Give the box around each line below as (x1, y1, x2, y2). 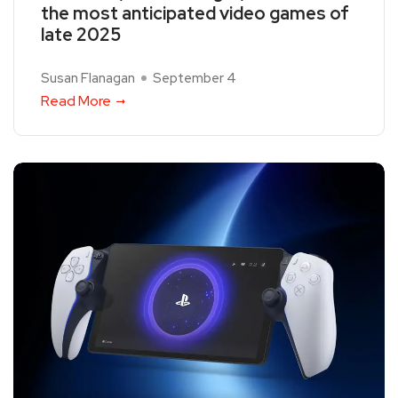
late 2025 (41, 22, 121, 46)
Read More (41, 91, 111, 110)
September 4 (153, 68, 236, 87)
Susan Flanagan (41, 68, 135, 87)
